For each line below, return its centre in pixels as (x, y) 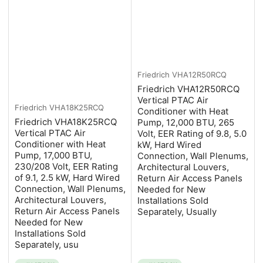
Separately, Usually (177, 211)
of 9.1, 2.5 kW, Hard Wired (67, 178)
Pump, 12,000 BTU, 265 (186, 122)
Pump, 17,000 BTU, (53, 156)
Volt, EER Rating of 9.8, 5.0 (192, 133)
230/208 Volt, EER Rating (66, 167)
